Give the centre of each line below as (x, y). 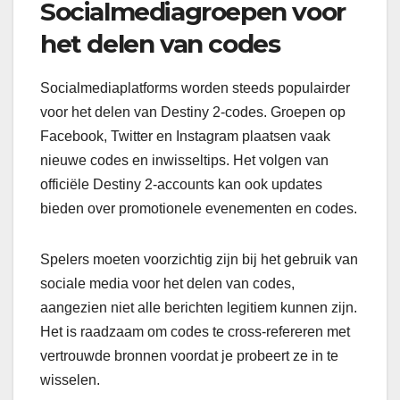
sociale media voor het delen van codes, (167, 284)
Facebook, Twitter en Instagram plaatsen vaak (185, 137)
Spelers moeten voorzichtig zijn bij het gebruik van (199, 260)
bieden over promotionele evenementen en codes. (199, 209)
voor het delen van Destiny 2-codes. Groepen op (193, 112)
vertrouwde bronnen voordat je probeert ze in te (189, 356)
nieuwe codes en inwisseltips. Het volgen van (184, 161)
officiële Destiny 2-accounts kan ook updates (181, 185)
